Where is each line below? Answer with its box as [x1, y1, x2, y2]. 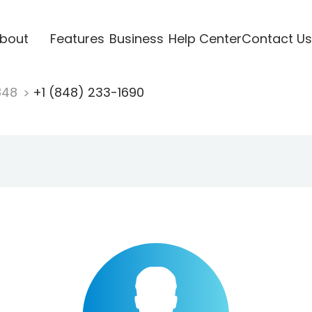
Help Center [168, 29, 242, 47]
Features [49, 29, 104, 47]
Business [109, 29, 164, 47]
